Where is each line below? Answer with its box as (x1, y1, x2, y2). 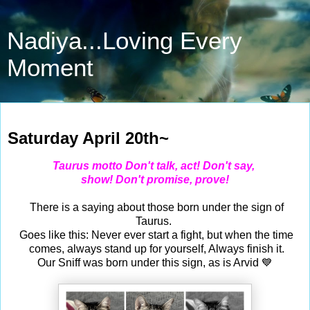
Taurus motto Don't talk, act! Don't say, (53, 159, 257, 172)
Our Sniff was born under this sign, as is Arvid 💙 (37, 256, 273, 268)
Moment (7, 55, 93, 81)
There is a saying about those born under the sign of (26, 201, 284, 213)
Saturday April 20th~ (8, 129, 169, 147)
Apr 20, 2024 (8, 110, 79, 124)
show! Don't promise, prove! (81, 173, 229, 185)
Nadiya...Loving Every (7, 28, 242, 54)
